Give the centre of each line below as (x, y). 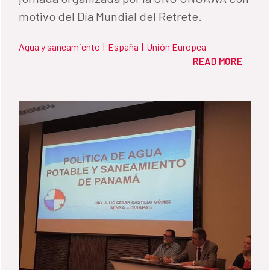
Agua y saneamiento (59, 46)
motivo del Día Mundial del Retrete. (110, 16)
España (123, 46)
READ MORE (217, 61)
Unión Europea (176, 46)
